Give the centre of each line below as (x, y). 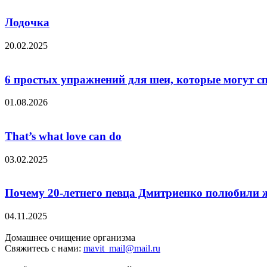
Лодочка (27, 23)
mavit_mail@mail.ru (122, 249)
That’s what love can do (63, 136)
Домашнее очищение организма (70, 238)
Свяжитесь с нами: (44, 249)
